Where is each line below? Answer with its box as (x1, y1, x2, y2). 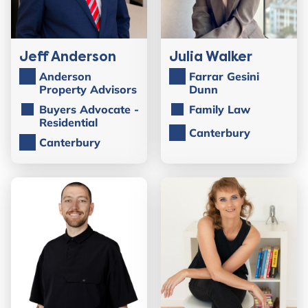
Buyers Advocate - (39, 102, 139, 116)
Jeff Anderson (19, 48, 116, 65)
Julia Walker (169, 48, 252, 65)
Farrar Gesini (189, 69, 259, 83)
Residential (39, 115, 98, 129)
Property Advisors (39, 82, 137, 96)
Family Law (189, 102, 250, 116)
